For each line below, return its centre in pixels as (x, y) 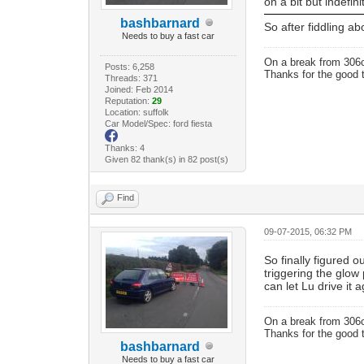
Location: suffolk (136, 112)
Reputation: (128, 100)
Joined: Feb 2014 (139, 89)
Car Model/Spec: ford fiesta (158, 123)
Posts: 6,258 (129, 66)
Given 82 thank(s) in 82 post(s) (166, 159)
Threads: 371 (131, 78)
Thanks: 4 (124, 147)
